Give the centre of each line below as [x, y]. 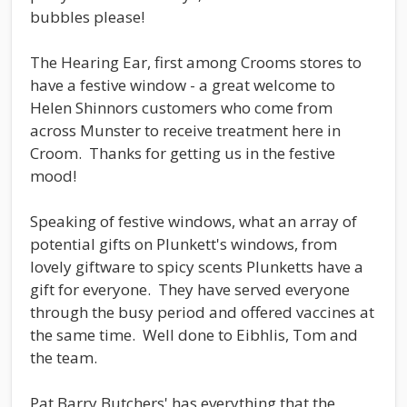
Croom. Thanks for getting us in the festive [183, 153]
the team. [64, 357]
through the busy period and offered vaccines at [202, 312]
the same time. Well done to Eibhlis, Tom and [194, 334]
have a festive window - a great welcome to [183, 84]
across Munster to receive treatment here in [185, 130]
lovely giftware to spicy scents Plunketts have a [197, 266]
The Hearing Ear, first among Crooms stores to [196, 62]
